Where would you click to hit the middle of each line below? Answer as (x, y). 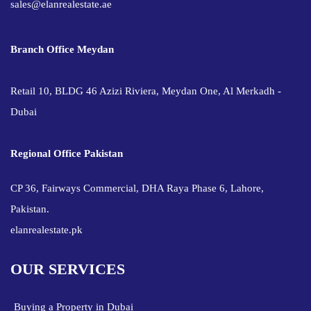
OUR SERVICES (68, 269)
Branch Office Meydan (62, 50)
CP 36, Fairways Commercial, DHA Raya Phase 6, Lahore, (137, 188)
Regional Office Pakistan (67, 154)
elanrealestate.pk (47, 230)
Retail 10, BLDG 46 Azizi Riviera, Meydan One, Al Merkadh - (146, 91)
